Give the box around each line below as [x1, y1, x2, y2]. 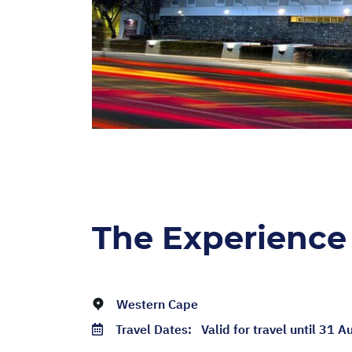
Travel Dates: [115, 321, 201, 338]
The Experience [92, 218, 346, 258]
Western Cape [116, 296, 198, 313]
